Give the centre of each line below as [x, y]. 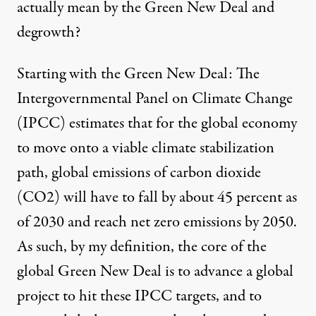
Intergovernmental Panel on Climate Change [155, 99]
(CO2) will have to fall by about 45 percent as [157, 198]
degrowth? [49, 33]
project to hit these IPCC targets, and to [139, 297]
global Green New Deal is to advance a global [155, 272]
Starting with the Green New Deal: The [138, 74]
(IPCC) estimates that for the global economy [157, 124]
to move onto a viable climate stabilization [146, 148]
